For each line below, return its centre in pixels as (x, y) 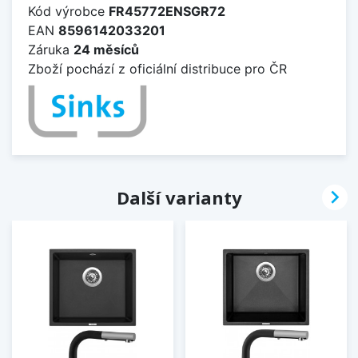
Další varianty (179, 198)
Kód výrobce (68, 12)
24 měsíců (106, 50)
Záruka (51, 50)
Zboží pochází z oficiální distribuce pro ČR (157, 69)
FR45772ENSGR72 (167, 12)
